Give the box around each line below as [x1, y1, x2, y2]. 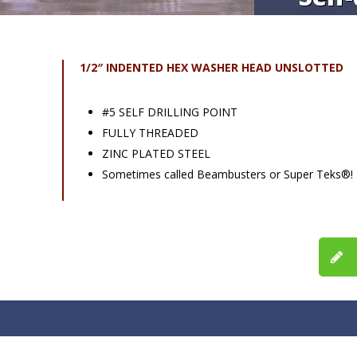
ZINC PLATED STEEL [101, 146, 210, 162]
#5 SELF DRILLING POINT [101, 104, 237, 120]
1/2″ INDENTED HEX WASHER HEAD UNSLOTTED [79, 60, 347, 76]
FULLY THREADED [101, 125, 198, 141]
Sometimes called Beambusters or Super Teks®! [101, 167, 353, 182]
